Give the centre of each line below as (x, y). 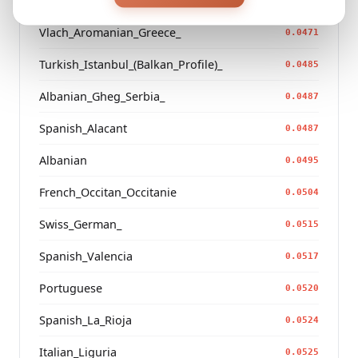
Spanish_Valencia (86, 257)
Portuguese (71, 288)
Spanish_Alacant (83, 129)
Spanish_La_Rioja (86, 320)
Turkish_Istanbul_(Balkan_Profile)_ (131, 65)
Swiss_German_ (80, 225)
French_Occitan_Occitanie (108, 193)
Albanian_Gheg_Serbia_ (102, 97)
